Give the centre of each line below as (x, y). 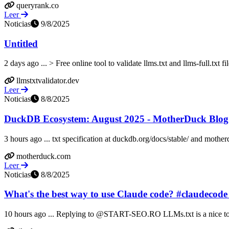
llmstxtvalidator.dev (48, 81)
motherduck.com (43, 156)
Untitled (21, 43)
